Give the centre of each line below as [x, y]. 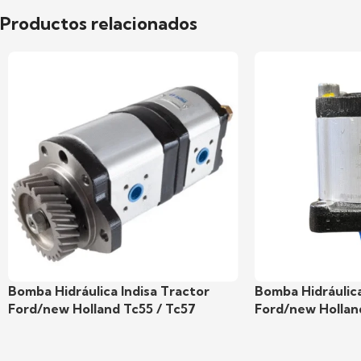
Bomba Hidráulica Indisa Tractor [109, 290]
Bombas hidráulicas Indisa [88, 342]
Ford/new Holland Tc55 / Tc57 [102, 308]
